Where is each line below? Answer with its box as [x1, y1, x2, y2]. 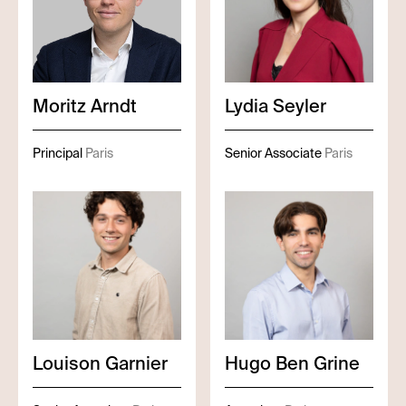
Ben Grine [275, 352, 360, 375]
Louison [33, 352, 101, 375]
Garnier [105, 352, 168, 375]
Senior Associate [225, 145, 322, 161]
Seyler [273, 94, 326, 118]
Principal [33, 145, 82, 161]
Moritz [33, 94, 86, 118]
